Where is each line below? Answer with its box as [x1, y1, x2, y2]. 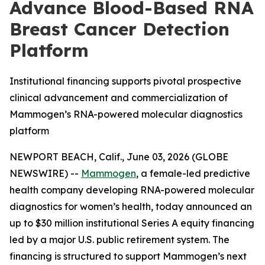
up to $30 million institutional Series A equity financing [9, 217, 254, 229]
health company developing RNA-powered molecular [9, 184, 254, 196]
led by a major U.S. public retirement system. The [9, 234, 230, 245]
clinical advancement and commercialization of [9, 92, 228, 104]
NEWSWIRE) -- [9, 167, 81, 179]
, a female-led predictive [136, 167, 250, 179]
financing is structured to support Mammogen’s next [9, 250, 247, 262]
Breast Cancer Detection [9, 18, 230, 40]
